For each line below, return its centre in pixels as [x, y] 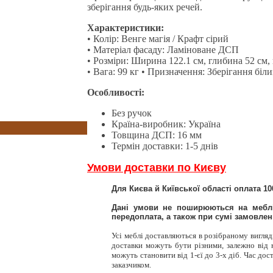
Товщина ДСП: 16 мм [157, 135]
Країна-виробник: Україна [166, 124]
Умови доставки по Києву [157, 167]
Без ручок [132, 113]
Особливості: [116, 92]
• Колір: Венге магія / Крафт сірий [158, 38]
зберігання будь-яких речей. [145, 7]
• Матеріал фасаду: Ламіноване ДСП [163, 49]
